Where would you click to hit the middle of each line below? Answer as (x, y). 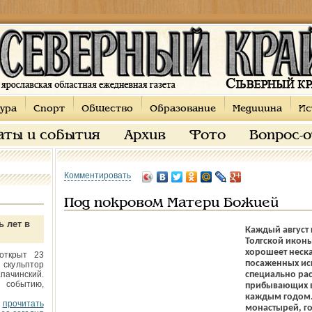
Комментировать (97, 175)
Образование (182, 109)
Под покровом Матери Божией (171, 203)
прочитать (23, 304)
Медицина (257, 109)
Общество (107, 109)
